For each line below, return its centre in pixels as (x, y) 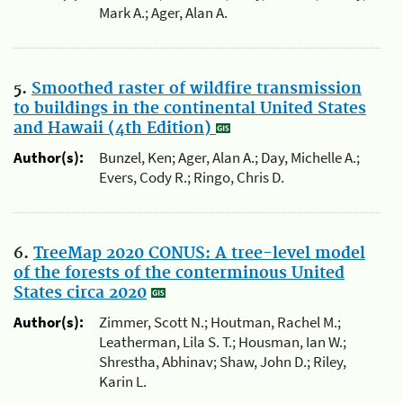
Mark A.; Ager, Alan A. (163, 13)
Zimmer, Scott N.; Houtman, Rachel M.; (220, 322)
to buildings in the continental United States (190, 108)
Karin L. (123, 382)
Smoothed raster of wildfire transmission (197, 89)
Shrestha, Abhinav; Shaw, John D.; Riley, (223, 362)
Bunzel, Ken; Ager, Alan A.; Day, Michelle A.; (229, 158)
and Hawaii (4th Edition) (115, 128)
